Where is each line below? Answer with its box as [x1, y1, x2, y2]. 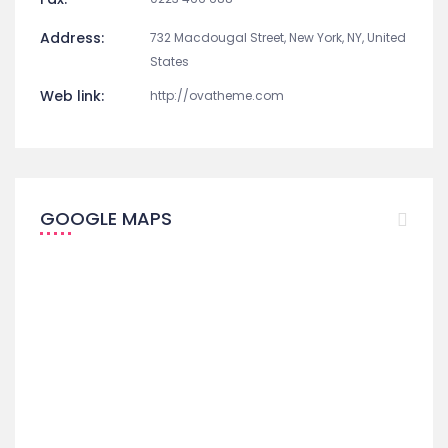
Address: [40, 28, 104, 48]
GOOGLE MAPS [40, 206, 172, 231]
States [150, 53, 189, 70]
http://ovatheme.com [150, 87, 284, 104]
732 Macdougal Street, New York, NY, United [150, 29, 406, 46]
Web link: [40, 86, 104, 106]
